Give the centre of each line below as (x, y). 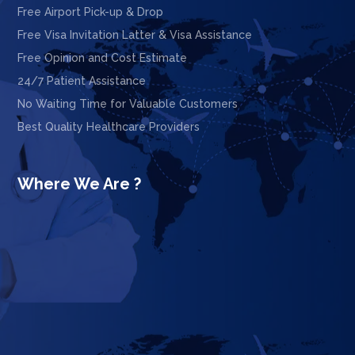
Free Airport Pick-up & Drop (91, 12)
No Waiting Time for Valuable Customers (128, 104)
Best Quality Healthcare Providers (109, 127)
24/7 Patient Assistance (82, 81)
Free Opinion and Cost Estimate (103, 58)
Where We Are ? (80, 184)
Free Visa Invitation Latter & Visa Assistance (135, 35)
